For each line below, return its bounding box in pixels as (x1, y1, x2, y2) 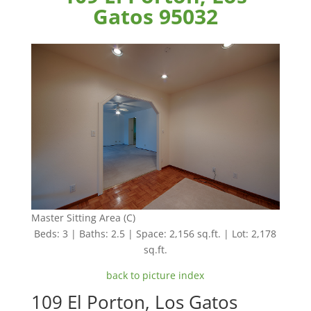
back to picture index (106, 269, 205, 283)
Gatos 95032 (92, 2, 218, 31)
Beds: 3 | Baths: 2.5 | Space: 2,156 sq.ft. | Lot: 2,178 (34, 227, 277, 241)
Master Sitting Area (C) (31, 211, 135, 225)
